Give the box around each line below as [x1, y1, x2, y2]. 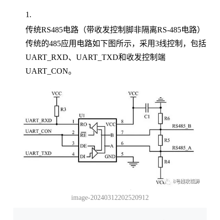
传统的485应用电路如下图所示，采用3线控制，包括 [25, 39, 206, 48]
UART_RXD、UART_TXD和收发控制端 [25, 53, 165, 61]
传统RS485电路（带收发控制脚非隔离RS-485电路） [25, 25, 205, 34]
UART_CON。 [25, 66, 76, 75]
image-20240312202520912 [71, 194, 149, 202]
